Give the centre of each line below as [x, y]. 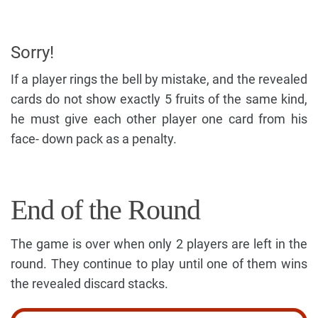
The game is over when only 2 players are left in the [159, 243]
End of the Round [105, 209]
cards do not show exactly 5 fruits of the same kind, [159, 99]
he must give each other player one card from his [159, 119]
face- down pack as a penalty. [94, 138]
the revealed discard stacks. [89, 283]
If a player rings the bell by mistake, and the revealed [159, 79]
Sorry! [32, 52]
